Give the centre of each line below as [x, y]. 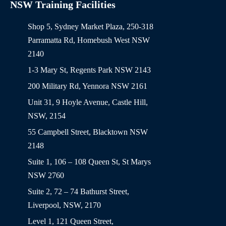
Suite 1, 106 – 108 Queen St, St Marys [89, 162]
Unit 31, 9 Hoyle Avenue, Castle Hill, [88, 102]
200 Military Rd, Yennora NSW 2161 [88, 86]
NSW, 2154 [47, 116]
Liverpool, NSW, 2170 [64, 205]
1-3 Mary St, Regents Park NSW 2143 [89, 70]
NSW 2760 [46, 176]
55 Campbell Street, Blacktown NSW [88, 132]
